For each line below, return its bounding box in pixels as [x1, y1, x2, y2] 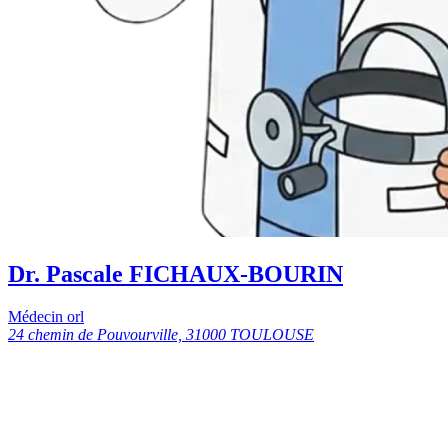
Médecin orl [8, 307, 84, 325]
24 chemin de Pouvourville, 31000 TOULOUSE [8, 325, 314, 343]
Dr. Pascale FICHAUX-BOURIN [8, 260, 343, 287]
